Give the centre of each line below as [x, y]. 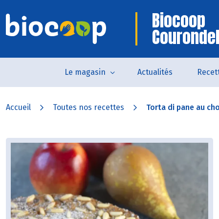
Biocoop [179, 20]
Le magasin [85, 72]
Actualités [155, 72]
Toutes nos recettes [88, 107]
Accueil [18, 107]
